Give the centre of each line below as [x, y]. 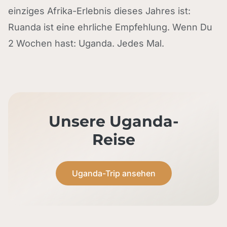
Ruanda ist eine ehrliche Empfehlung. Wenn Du [110, 27]
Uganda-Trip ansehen [113, 173]
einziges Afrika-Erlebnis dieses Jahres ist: [99, 11]
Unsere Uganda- [113, 121]
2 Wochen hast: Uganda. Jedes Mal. [86, 43]
